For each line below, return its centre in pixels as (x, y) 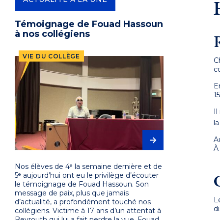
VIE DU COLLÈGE (51, 56)
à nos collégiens (52, 34)
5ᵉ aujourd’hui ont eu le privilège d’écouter (87, 176)
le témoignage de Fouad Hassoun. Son (82, 184)
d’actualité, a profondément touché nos (83, 202)
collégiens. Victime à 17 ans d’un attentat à (88, 211)
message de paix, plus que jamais (72, 193)
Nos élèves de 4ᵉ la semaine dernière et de (88, 167)
